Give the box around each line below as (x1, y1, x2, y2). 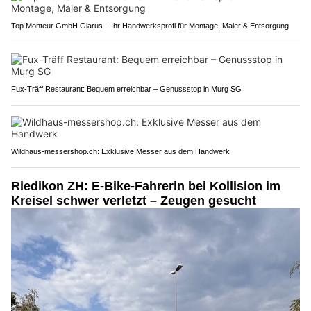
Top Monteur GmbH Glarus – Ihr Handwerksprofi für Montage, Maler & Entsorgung (11, 22, 289, 31)
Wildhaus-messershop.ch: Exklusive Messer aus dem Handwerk (11, 147, 230, 156)
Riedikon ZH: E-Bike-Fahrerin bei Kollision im (11, 179, 280, 194)
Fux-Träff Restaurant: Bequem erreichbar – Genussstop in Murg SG (11, 85, 242, 94)
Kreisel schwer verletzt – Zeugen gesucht (11, 194, 256, 208)
